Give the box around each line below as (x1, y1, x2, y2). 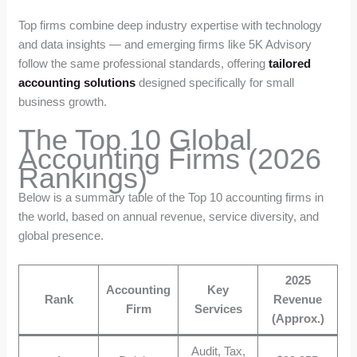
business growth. (18, 94, 108, 108)
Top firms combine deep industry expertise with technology (18, 18, 323, 32)
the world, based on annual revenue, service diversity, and (18, 209, 320, 223)
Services (194, 301, 242, 316)
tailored (269, 56, 312, 70)
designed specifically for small (135, 75, 295, 89)
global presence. (18, 228, 104, 242)
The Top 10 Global (18, 123, 253, 156)
